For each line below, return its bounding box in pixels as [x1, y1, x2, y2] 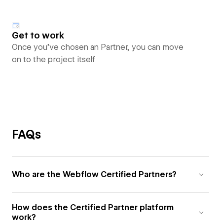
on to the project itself [12, 55, 95, 64]
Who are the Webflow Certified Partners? [12, 170, 177, 179]
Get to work [12, 30, 65, 40]
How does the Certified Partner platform [12, 203, 174, 212]
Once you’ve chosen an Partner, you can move [12, 42, 184, 52]
